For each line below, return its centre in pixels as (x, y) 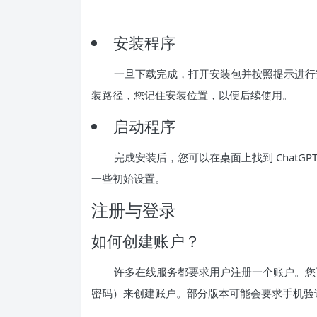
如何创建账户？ (146, 240)
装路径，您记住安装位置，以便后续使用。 (192, 94)
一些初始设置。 (128, 178)
